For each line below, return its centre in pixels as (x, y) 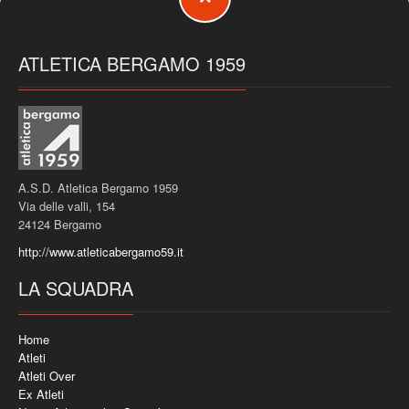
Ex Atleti (41, 393)
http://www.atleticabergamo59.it (101, 251)
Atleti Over (47, 375)
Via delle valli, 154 (67, 205)
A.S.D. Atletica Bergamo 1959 (98, 187)
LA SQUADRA (76, 288)
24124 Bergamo (60, 224)
